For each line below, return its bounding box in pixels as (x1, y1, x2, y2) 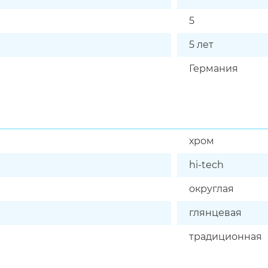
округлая (189, 183, 234, 194)
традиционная (189, 231, 262, 242)
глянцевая (189, 207, 242, 218)
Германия (189, 63, 238, 74)
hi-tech (189, 159, 224, 170)
